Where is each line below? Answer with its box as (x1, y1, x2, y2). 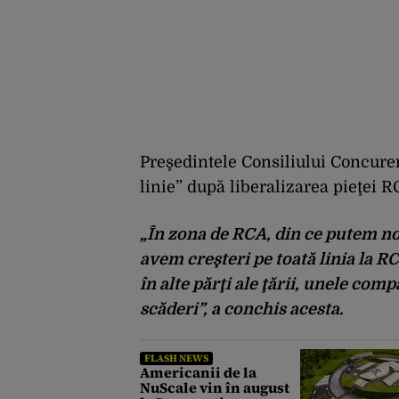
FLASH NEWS (144, 351, 208, 366)
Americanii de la (140, 362, 256, 383)
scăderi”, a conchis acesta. (140, 300, 343, 319)
